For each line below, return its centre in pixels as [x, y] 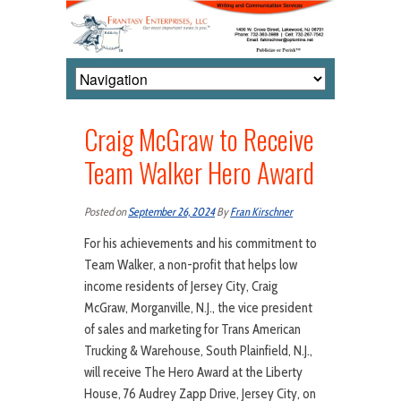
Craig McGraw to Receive [199, 140]
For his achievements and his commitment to [200, 244]
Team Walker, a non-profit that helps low [191, 265]
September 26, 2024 [171, 212]
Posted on [106, 212]
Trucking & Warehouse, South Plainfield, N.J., [198, 351]
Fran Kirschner [261, 212]
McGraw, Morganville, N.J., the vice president [198, 308]
